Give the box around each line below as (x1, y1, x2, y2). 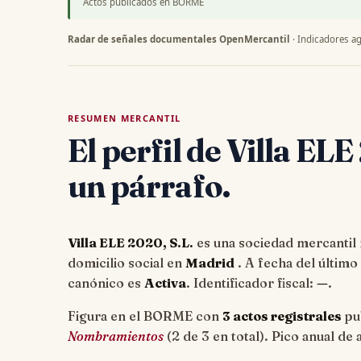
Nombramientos (68, 328, 164, 345)
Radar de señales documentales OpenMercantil (68, 33, 290, 46)
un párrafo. (68, 166, 230, 206)
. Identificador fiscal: (186, 275, 317, 292)
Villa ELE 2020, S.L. (68, 234, 193, 251)
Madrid (185, 255, 234, 272)
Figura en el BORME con (68, 308, 222, 325)
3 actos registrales (222, 308, 342, 325)
